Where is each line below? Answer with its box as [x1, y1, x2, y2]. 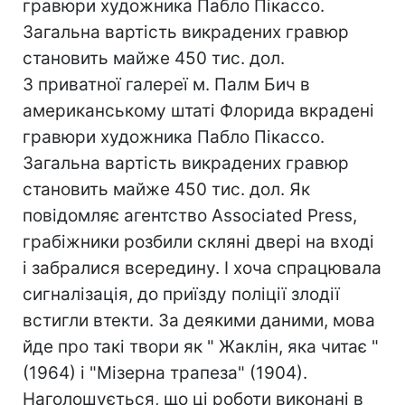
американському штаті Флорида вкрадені [23, 100, 374, 121]
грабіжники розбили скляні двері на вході [23, 231, 374, 252]
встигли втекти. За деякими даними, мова [23, 310, 375, 331]
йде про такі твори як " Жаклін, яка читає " [23, 336, 379, 357]
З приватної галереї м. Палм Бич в [23, 74, 310, 95]
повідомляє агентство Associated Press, [23, 205, 357, 226]
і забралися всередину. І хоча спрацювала [23, 258, 381, 278]
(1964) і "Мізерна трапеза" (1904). [23, 363, 307, 383]
